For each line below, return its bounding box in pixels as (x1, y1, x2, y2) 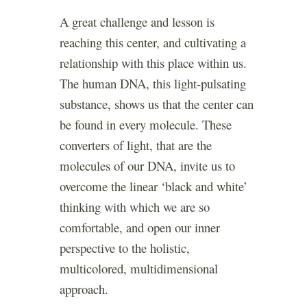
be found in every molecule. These (60, 116, 232, 134)
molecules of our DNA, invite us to (60, 157, 235, 175)
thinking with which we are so (60, 198, 210, 216)
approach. (60, 280, 108, 298)
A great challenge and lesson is (60, 13, 214, 31)
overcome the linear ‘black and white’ (60, 177, 247, 195)
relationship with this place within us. (60, 54, 247, 72)
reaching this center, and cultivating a (60, 34, 246, 51)
